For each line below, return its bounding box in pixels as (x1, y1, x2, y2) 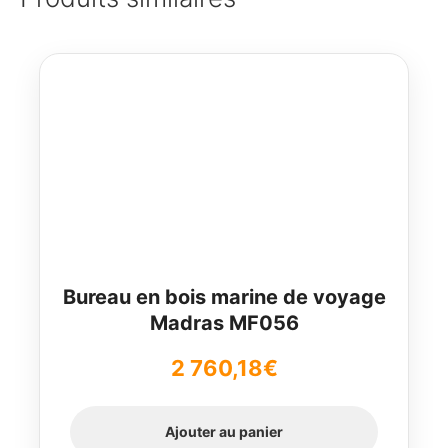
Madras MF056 (149, 311, 299, 336)
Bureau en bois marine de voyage (62, 285, 386, 310)
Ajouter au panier (165, 423, 283, 441)
